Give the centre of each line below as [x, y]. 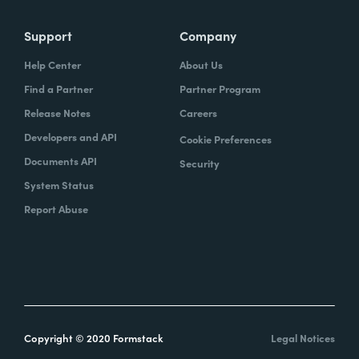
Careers [198, 113]
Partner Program [220, 89]
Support [48, 36]
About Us [201, 65]
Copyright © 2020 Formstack [94, 338]
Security [200, 163]
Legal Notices [303, 338]
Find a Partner [58, 89]
